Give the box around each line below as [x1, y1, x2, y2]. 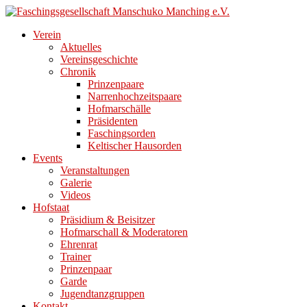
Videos [60, 189, 90, 201]
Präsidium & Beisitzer [60, 214, 155, 225]
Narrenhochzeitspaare [88, 90, 182, 102]
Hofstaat [33, 201, 69, 213]
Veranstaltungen [60, 164, 130, 176]
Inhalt [5, 29, 29, 41]
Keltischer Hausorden [88, 140, 182, 151]
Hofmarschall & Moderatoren [60, 226, 188, 238]
